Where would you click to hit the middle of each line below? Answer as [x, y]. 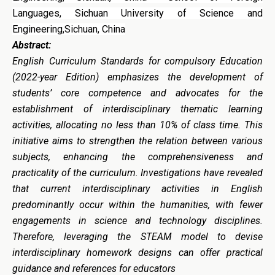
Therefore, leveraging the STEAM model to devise [137, 236]
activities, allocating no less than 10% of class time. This [137, 125]
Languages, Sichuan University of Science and [137, 13]
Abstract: [32, 45]
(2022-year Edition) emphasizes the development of [137, 77]
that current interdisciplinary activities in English [137, 188]
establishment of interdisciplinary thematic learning [137, 109]
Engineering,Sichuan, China [69, 29]
